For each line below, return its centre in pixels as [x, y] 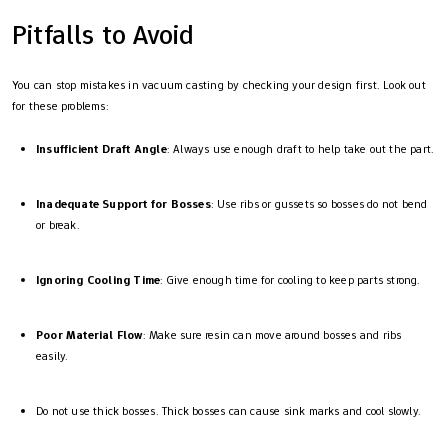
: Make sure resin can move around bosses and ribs [272, 334]
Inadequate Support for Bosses [123, 203]
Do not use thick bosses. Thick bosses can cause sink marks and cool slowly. [228, 410]
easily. [52, 355]
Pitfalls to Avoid [103, 34]
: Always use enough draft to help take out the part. [300, 148]
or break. [58, 224]
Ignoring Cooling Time [98, 279]
